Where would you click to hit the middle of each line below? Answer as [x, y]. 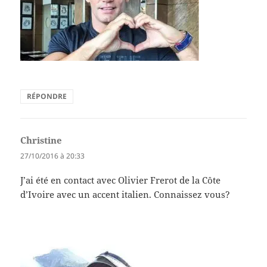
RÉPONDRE [47, 96]
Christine [41, 140]
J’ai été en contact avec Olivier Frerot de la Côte [121, 180]
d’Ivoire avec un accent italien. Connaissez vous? [125, 195]
